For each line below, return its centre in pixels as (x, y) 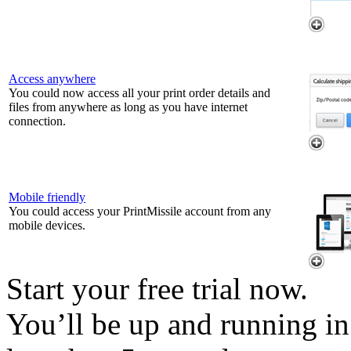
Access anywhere (52, 78)
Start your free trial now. (157, 288)
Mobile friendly (47, 197)
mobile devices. (47, 225)
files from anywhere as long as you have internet (128, 107)
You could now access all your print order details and (139, 92)
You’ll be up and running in (178, 324)
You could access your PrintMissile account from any (140, 211)
